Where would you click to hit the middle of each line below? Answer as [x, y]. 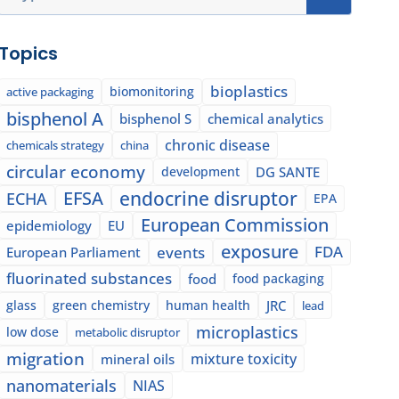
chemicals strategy [56, 145]
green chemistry [102, 305]
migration [46, 358]
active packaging [50, 91]
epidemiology [49, 225]
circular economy [76, 171]
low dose [33, 331]
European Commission [235, 224]
